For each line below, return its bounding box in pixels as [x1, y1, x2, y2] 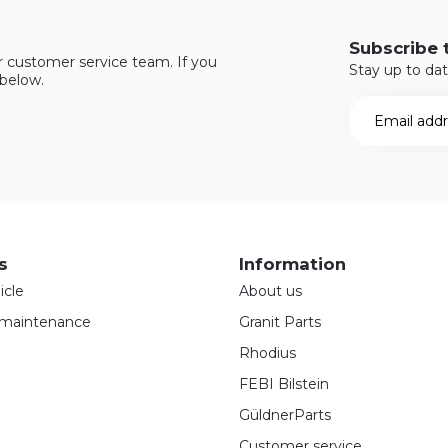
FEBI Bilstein [239, 374, 329, 393]
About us [239, 281, 302, 300]
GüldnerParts [239, 405, 331, 424]
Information [239, 253, 346, 274]
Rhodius [239, 343, 296, 362]
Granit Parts [239, 312, 321, 331]
